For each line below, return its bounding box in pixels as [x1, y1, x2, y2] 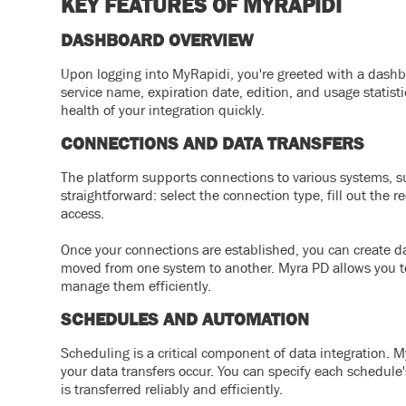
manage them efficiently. [61, 276, 212, 294]
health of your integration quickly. [61, 101, 266, 118]
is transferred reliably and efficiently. [61, 380, 284, 397]
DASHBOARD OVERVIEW [61, 29, 254, 50]
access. [61, 204, 105, 221]
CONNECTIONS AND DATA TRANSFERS [61, 132, 365, 153]
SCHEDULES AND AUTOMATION [61, 308, 310, 329]
